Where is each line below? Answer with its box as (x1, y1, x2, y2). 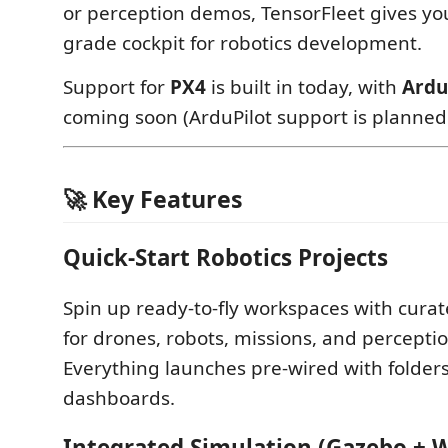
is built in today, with (206, 74, 402, 100)
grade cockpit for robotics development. (63, 30, 422, 56)
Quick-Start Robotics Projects (63, 242, 388, 273)
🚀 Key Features (63, 182, 243, 215)
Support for (63, 74, 170, 100)
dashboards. (63, 384, 175, 411)
